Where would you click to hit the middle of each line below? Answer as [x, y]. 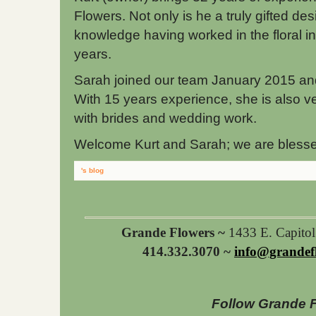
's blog [92, 170]
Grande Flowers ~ [174, 232]
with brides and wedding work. [167, 118]
